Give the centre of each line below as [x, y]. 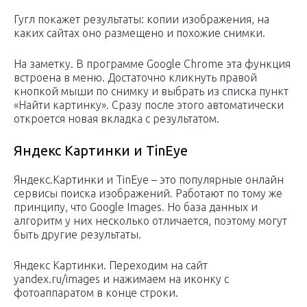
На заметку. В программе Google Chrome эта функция [152, 64]
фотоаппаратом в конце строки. [96, 293]
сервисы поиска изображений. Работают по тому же [148, 194]
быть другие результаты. [77, 235]
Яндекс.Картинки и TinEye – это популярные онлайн [149, 180]
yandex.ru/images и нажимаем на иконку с [121, 279]
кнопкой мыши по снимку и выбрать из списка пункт [151, 91]
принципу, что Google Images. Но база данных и [136, 207]
